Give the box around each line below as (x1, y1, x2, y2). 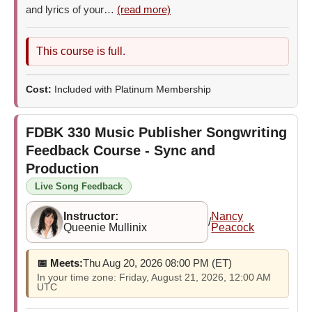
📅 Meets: (37, 256, 83, 269)
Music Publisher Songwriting (95, 124, 287, 140)
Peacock (211, 221, 255, 233)
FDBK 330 (26, 124, 95, 140)
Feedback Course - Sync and (26, 142, 215, 158)
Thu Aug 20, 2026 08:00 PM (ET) (83, 256, 232, 269)
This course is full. (36, 45, 125, 57)
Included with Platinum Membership (54, 83, 211, 95)
